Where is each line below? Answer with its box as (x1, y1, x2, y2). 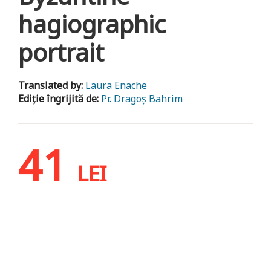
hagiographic (18, 7, 166, 41)
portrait (18, 35, 104, 69)
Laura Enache (85, 78, 147, 92)
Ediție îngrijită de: (18, 91, 101, 105)
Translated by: (18, 78, 85, 92)
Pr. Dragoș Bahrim (101, 91, 183, 105)
